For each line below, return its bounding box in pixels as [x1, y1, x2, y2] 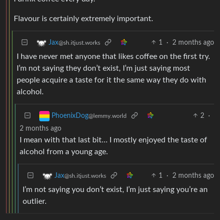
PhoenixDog [52, 112, 88, 119]
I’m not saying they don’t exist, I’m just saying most [17, 64, 190, 72]
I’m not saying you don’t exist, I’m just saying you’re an [23, 185, 208, 193]
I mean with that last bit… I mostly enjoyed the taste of [20, 136, 207, 144]
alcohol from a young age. [20, 147, 108, 156]
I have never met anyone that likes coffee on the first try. [17, 52, 210, 60]
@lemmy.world [88, 112, 127, 119]
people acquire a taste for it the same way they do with [17, 76, 206, 84]
